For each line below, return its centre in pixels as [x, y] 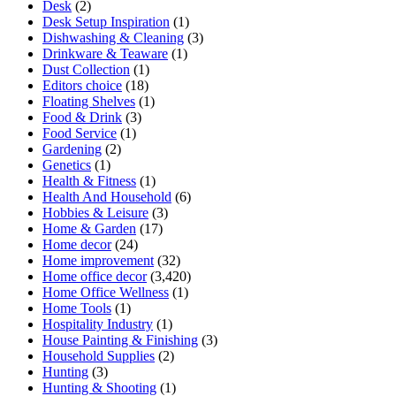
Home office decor [95, 276]
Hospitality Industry [98, 324]
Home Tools [77, 308]
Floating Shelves [89, 101]
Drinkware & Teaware [105, 53]
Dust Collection [86, 69]
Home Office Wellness [106, 292]
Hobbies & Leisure [95, 212]
